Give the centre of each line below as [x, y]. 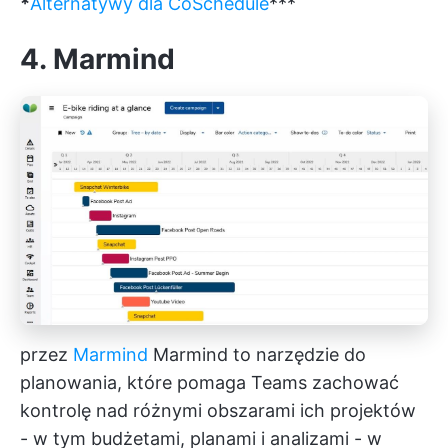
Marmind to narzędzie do [257, 355]
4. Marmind [97, 58]
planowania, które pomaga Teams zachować [209, 383]
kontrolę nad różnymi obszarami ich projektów [218, 411]
